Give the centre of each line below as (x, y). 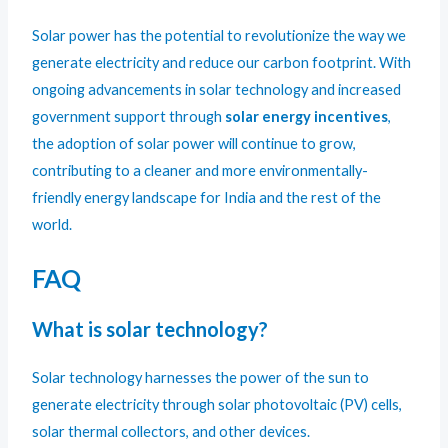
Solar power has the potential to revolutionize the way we (219, 36)
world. (52, 225)
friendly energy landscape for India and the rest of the (207, 198)
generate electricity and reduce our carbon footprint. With (222, 63)
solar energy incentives (307, 117)
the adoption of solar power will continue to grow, (194, 144)
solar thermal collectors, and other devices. (171, 431)
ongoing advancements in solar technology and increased (217, 90)
